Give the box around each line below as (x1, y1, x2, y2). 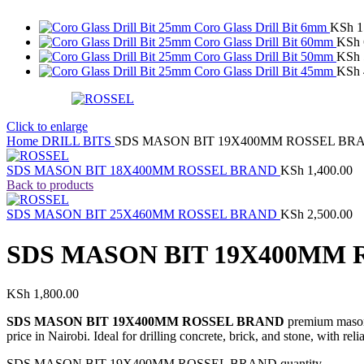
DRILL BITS (41, 134, 115, 149)
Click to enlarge (6, 119, 88, 134)
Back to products (6, 178, 93, 193)
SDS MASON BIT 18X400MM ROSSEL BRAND (6, 163, 280, 178)
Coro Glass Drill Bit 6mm (194, 20, 330, 35)
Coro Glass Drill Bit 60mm (194, 35, 336, 50)
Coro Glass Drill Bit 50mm (194, 50, 336, 64)
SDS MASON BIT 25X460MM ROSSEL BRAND (6, 207, 280, 222)
